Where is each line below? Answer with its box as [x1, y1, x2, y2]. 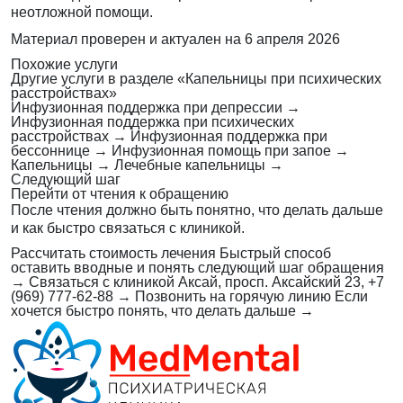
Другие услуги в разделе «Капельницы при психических [11, 71, 381, 87]
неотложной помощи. [11, 4, 153, 21]
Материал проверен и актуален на [11, 31, 245, 48]
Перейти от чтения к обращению [11, 186, 228, 202]
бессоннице [11, 143, 90, 159]
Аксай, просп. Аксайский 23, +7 [178, 274, 384, 291]
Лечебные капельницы [114, 157, 265, 174]
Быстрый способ [219, 246, 331, 262]
